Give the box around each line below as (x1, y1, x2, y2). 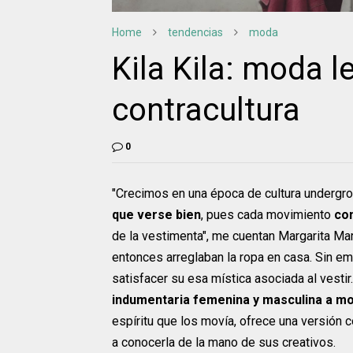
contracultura (112, 91, 300, 129)
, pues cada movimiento (201, 207, 334, 223)
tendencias (168, 26, 223, 39)
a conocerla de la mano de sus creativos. (112, 335, 336, 351)
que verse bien (112, 207, 201, 223)
